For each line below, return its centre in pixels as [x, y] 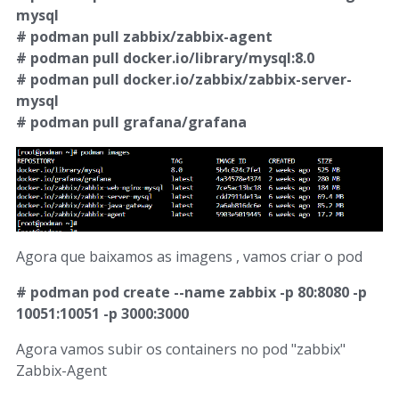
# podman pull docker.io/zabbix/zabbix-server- [184, 79]
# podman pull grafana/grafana [131, 122]
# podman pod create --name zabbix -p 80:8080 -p [191, 293]
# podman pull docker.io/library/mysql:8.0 [165, 58]
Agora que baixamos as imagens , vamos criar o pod [189, 257]
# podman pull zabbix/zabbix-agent [144, 37]
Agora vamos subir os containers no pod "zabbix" [181, 350]
